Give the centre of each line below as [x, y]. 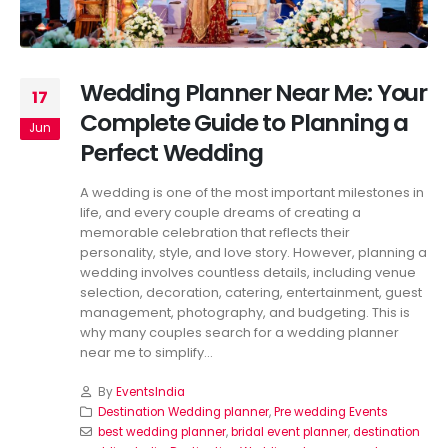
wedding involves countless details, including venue [248, 273]
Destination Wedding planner [183, 411]
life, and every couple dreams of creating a [220, 213]
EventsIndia [150, 391]
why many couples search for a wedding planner [239, 333]
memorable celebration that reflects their [215, 233]
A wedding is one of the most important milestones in [252, 193]
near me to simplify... [146, 353]
